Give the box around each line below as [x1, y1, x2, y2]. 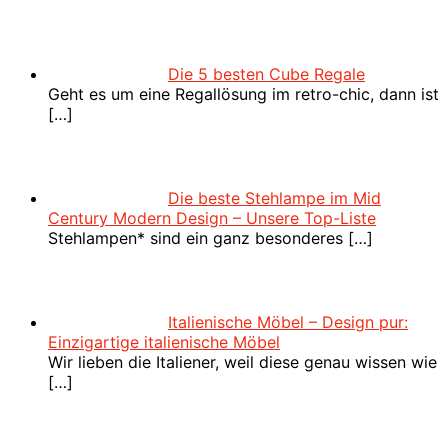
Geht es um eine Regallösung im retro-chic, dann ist [48, 84, 439, 105]
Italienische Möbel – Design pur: [168, 312, 408, 333]
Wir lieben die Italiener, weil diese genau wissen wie [48, 352, 437, 373]
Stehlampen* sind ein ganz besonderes [48, 228, 348, 249]
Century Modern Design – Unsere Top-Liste [48, 208, 376, 229]
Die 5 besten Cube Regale [168, 64, 365, 85]
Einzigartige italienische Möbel [48, 332, 280, 353]
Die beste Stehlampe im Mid [168, 188, 381, 209]
